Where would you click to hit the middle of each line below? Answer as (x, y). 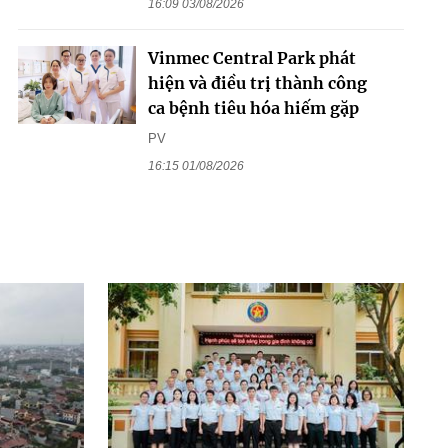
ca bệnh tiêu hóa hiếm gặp (253, 107)
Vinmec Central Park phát (251, 57)
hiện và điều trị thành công (257, 82)
